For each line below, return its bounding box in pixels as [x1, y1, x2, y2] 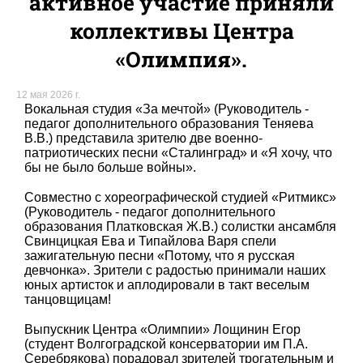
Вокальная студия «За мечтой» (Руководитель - [24, 102, 309, 117]
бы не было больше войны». [24, 160, 196, 175]
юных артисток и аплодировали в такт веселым [24, 278, 310, 293]
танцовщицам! [24, 293, 111, 307]
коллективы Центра [69, 16, 294, 45]
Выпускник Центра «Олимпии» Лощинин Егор [24, 322, 301, 336]
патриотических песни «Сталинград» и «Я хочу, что [24, 146, 332, 160]
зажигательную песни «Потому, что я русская [24, 249, 295, 263]
